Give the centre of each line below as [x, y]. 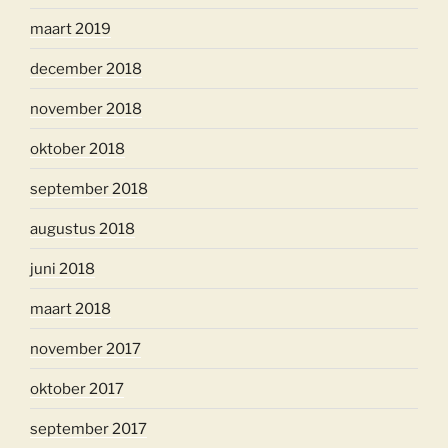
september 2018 [89, 188]
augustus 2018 [82, 228]
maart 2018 [70, 308]
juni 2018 [62, 268]
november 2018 [86, 108]
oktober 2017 [77, 388]
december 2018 [86, 68]
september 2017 [88, 428]
